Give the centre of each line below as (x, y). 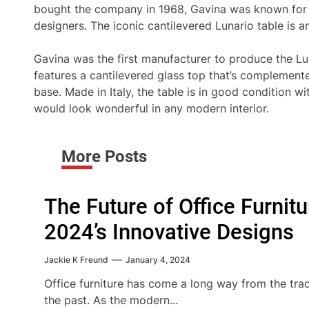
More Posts (104, 157)
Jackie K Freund (76, 260)
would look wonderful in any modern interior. (151, 108)
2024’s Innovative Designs (169, 232)
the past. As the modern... (111, 300)
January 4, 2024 (158, 260)
